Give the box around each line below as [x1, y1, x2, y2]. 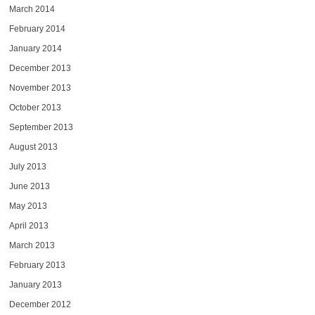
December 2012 [8, 299, 71, 309]
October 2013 [8, 102, 61, 112]
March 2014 [8, 4, 55, 14]
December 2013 [8, 63, 71, 73]
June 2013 [8, 181, 50, 191]
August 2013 [8, 141, 58, 152]
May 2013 [8, 200, 47, 211]
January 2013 [8, 279, 62, 290]
